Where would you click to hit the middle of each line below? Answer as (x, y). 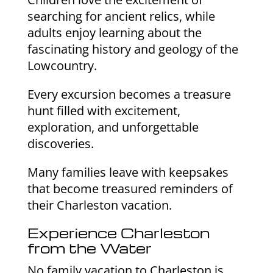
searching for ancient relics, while (121, 16)
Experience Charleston (118, 233)
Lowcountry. (62, 66)
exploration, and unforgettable (113, 127)
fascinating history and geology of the (133, 49)
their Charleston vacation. (99, 205)
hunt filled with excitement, (104, 111)
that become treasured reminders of (130, 189)
